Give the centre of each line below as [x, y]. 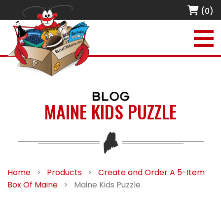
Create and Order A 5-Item [151, 172]
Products [64, 172]
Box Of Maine [33, 185]
